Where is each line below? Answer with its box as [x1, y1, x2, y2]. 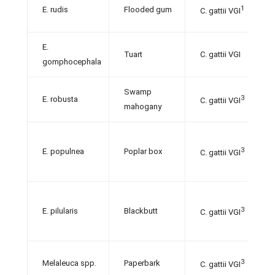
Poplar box [124, 147, 162, 156]
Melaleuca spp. [42, 258, 96, 268]
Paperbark [124, 258, 160, 268]
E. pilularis [42, 206, 78, 215]
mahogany [124, 102, 161, 111]
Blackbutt [124, 206, 158, 215]
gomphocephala [42, 57, 101, 66]
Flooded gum [124, 5, 172, 14]
